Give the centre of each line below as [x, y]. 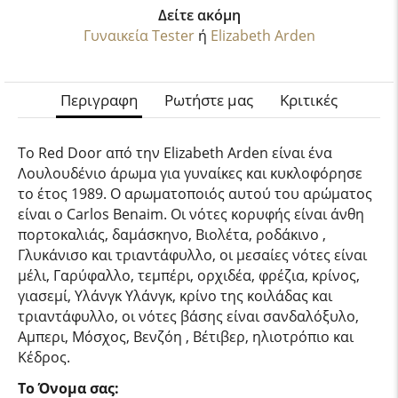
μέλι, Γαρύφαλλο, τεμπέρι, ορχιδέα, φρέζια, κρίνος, [189, 275]
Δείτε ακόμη [199, 15]
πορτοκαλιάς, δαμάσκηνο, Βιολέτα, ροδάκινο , [172, 235]
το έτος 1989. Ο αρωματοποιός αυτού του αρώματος [195, 194]
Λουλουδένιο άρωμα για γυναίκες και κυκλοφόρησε [190, 173]
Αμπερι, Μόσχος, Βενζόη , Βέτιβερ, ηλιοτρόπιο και [186, 337]
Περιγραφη [99, 100]
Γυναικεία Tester [139, 36]
